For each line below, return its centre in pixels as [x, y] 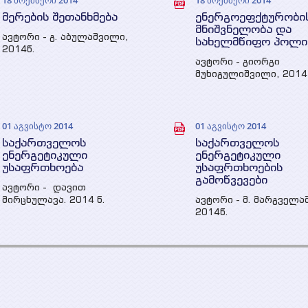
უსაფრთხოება [43, 167]
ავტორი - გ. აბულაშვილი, [66, 37]
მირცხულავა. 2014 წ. [57, 200]
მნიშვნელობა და [243, 29]
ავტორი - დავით [44, 187]
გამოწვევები [231, 179]
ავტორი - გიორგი [237, 62]
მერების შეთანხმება [60, 16]
